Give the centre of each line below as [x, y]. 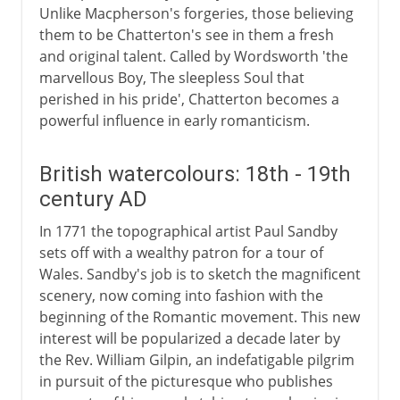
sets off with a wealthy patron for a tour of [181, 252]
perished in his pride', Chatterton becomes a [189, 99]
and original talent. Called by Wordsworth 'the [193, 56]
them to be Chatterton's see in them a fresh [186, 34]
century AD [93, 199]
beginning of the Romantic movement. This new [199, 317]
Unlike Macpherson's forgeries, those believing [196, 13]
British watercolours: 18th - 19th [195, 174]
